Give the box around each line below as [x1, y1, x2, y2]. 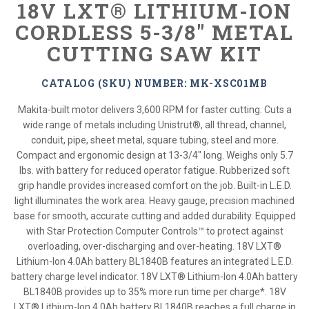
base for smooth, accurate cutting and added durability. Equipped [13, 210, 296, 221]
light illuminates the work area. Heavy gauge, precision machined [14, 195, 295, 206]
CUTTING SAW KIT [47, 40, 262, 67]
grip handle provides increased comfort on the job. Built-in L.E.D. [17, 180, 292, 191]
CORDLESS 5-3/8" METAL [15, 19, 294, 46]
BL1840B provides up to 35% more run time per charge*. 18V [23, 286, 286, 297]
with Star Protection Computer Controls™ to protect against [26, 226, 283, 237]
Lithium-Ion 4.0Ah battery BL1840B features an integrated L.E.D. [16, 256, 293, 267]
